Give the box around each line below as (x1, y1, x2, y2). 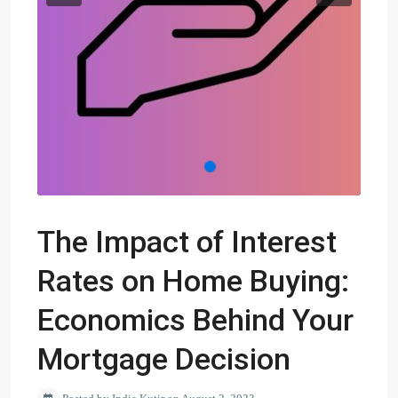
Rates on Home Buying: (37, 263, 349, 298)
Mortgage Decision (37, 341, 291, 377)
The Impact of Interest (37, 224, 337, 259)
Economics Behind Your (37, 302, 354, 338)
